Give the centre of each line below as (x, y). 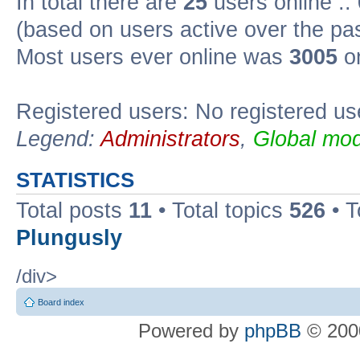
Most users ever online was (153, 57)
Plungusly (69, 238)
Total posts (72, 211)
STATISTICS (75, 180)
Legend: (58, 139)
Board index (61, 302)
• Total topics (221, 211)
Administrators (170, 139)
